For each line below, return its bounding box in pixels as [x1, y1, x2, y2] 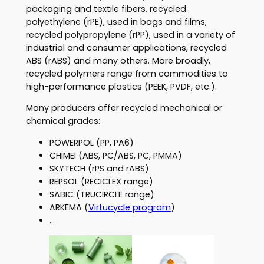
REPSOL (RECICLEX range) [49, 175, 153, 187]
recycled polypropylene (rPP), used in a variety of [25, 28, 235, 41]
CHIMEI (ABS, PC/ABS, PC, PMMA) [49, 149, 182, 161]
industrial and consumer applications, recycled [25, 41, 227, 54]
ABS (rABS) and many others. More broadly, [25, 54, 210, 67]
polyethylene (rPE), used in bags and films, [25, 15, 207, 28]
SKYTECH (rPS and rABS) [49, 162, 149, 174]
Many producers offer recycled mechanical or [25, 102, 222, 114]
